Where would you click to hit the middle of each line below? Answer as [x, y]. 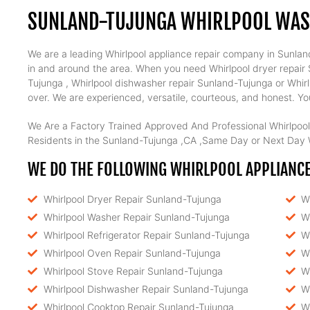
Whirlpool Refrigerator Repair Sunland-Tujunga [146, 235]
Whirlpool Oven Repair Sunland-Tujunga [132, 253]
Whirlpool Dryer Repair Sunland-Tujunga [132, 199]
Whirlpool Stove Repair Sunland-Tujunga [133, 271]
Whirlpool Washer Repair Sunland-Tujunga [136, 217]
